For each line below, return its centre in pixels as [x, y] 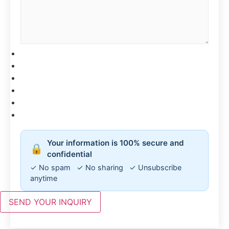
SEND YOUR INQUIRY [50, 202]
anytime [44, 178]
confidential [70, 154]
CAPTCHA [40, 115]
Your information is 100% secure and [116, 143]
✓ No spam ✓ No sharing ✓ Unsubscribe [106, 167]
